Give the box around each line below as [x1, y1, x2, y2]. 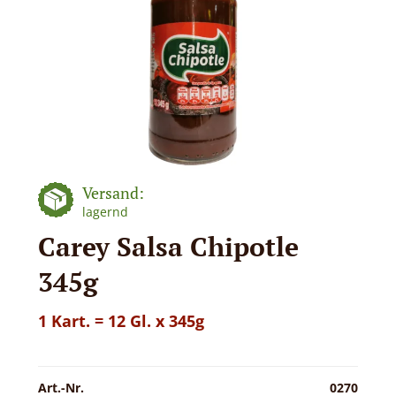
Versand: [81, 181, 144, 203]
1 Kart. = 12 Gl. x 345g [37, 309, 204, 331]
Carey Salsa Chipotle [37, 228, 299, 264]
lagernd [81, 202, 128, 220]
